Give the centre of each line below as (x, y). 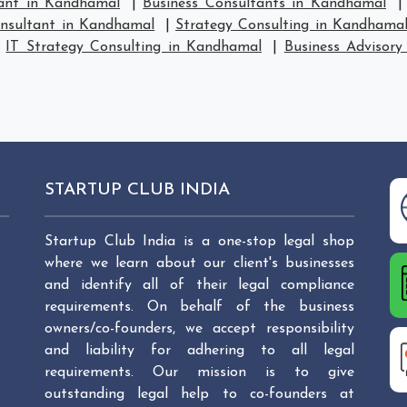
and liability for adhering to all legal (199, 351)
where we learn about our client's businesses (199, 263)
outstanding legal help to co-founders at (199, 394)
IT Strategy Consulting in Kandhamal (134, 47)
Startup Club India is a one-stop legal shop (199, 242)
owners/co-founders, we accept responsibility (199, 329)
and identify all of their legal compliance (199, 285)
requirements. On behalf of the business (199, 307)
